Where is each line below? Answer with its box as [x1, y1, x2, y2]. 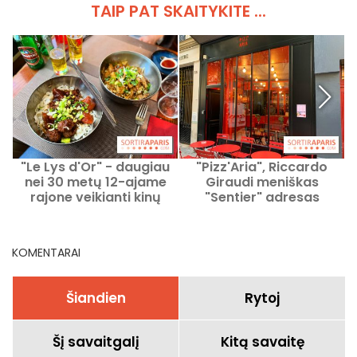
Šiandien [65, 288, 126, 308]
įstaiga [73, 202, 118, 222]
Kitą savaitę [220, 331, 304, 351]
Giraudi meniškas [205, 172, 319, 191]
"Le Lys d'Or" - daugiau [21, 157, 170, 176]
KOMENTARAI [12, 244, 80, 261]
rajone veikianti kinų [29, 187, 161, 206]
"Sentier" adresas [204, 187, 320, 206]
